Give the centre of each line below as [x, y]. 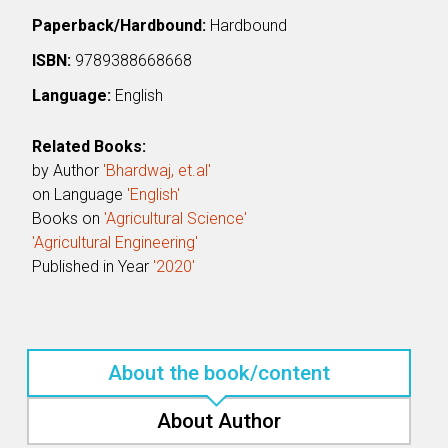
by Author [68, 171]
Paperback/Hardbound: [119, 25]
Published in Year [93, 267]
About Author [218, 421]
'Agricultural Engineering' [115, 243]
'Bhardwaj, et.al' [157, 171]
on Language [80, 195]
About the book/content [218, 373]
